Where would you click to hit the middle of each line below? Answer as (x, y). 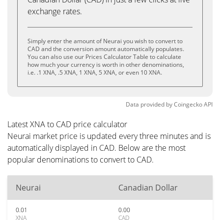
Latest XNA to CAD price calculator (67, 124)
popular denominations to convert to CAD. (81, 160)
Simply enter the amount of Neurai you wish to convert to (105, 41)
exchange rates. (55, 11)
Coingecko (188, 104)
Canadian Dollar (148, 188)
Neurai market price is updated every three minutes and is (109, 136)
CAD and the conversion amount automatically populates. (106, 49)
